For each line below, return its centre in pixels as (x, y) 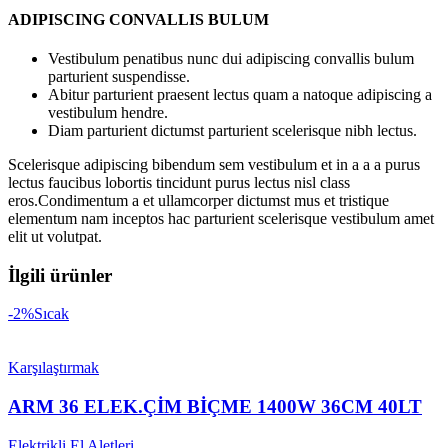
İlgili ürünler (60, 275)
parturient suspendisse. (119, 76)
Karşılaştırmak (53, 368)
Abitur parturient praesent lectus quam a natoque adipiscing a (240, 94)
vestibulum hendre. (108, 112)
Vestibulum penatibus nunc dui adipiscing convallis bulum (231, 58)
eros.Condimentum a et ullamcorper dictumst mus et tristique (198, 200)
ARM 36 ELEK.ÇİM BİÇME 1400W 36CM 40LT (215, 406)
